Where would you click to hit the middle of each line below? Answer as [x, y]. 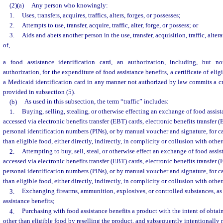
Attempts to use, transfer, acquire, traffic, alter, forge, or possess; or [110, 25]
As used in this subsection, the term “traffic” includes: [96, 102]
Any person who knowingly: [69, 5]
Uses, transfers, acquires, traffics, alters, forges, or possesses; [101, 15]
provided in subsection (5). [39, 92]
